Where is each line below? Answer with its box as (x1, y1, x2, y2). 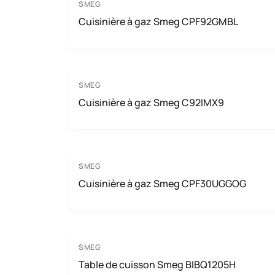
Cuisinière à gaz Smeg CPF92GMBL (79, 15, 238, 28)
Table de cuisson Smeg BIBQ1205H (79, 258, 236, 271)
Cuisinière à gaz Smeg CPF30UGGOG (79, 177, 246, 190)
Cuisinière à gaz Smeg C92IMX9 (79, 96, 224, 109)
